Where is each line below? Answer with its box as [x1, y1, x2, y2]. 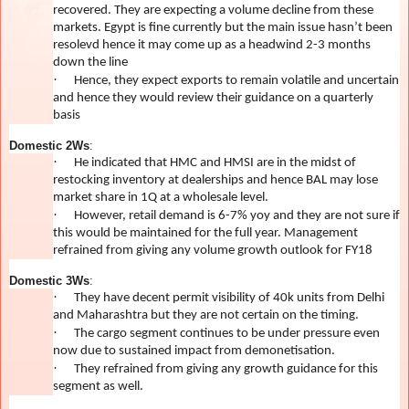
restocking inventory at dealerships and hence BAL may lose [53, 173, 378, 187]
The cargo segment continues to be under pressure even [74, 326, 380, 341]
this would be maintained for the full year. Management [53, 225, 358, 240]
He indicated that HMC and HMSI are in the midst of [74, 155, 356, 170]
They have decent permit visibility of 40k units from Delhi [74, 290, 384, 305]
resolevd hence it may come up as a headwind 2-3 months [53, 37, 371, 52]
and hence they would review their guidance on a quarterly [53, 90, 373, 105]
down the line [53, 55, 128, 69]
